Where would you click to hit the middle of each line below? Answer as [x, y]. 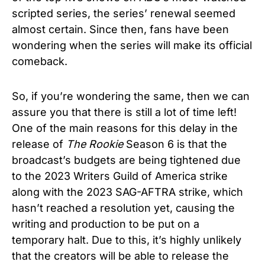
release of [39, 144]
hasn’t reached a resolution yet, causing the [123, 208]
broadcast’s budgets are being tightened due [126, 160]
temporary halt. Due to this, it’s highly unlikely [127, 240]
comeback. [41, 62]
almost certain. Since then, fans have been [120, 30]
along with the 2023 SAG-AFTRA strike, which [127, 192]
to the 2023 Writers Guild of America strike [120, 176]
